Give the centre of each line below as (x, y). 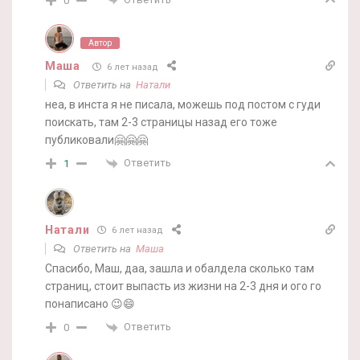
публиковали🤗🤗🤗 (96, 140)
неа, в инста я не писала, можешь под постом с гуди (183, 105)
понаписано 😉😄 (90, 303)
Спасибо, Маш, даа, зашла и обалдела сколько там (180, 268)
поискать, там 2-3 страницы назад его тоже (161, 123)
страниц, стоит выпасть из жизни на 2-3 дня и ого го (183, 286)
